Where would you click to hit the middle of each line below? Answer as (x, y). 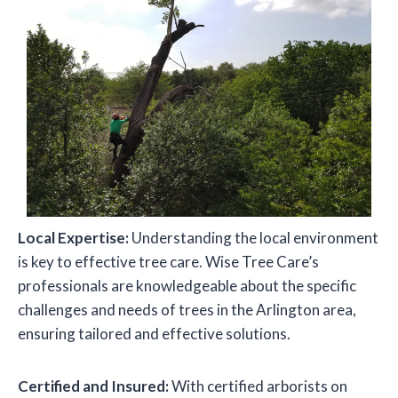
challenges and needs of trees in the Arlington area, (187, 310)
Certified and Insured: (93, 386)
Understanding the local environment (254, 238)
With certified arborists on (258, 386)
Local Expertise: (73, 238)
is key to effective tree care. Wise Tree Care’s (168, 262)
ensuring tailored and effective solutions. (154, 334)
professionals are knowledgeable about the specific (187, 286)
